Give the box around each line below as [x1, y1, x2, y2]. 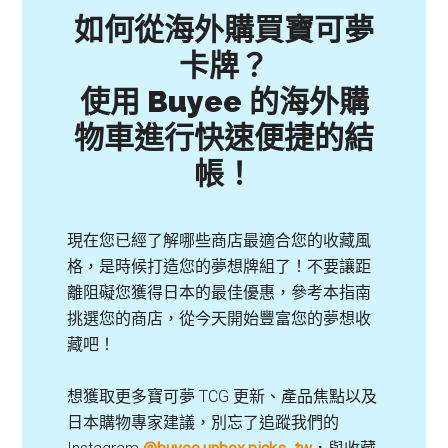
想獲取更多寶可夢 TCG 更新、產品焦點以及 [67, 386, 378, 406]
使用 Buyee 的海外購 [79, 83, 369, 119]
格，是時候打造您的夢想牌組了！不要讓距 [67, 256, 372, 276]
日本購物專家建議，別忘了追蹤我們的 [67, 412, 340, 432]
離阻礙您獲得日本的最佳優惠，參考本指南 [67, 282, 372, 302]
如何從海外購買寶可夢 [74, 11, 374, 47]
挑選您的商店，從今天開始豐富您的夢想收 [67, 308, 372, 328]
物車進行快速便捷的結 [74, 119, 374, 155]
